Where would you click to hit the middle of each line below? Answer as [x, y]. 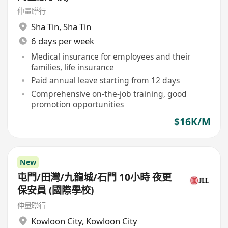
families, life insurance [72, 67]
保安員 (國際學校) [56, 191]
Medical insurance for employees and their [110, 57]
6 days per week [62, 41]
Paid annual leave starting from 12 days [105, 80]
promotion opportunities [77, 105]
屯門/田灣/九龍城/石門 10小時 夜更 [95, 177]
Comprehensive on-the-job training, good [109, 94]
